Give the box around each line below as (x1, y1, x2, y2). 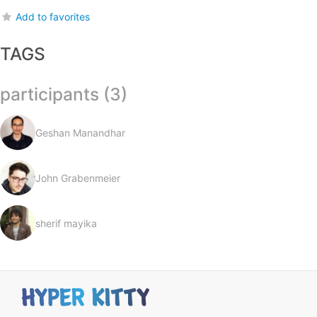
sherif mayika (35, 217, 97, 229)
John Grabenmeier (35, 171, 120, 184)
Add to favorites (16, 11, 91, 23)
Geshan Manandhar (35, 126, 125, 139)
